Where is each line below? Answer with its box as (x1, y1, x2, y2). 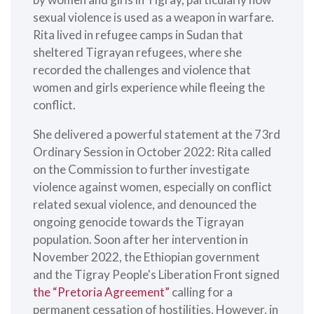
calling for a (170, 284, 233, 299)
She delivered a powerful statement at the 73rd (33, 126, 280, 142)
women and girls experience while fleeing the (33, 79, 265, 95)
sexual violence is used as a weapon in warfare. (33, 9, 274, 25)
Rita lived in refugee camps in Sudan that (33, 27, 243, 42)
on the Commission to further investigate (33, 161, 250, 177)
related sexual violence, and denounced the (33, 196, 257, 212)
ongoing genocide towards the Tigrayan (33, 214, 244, 229)
